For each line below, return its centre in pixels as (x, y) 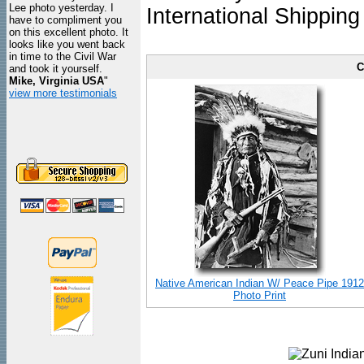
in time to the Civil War (63, 56)
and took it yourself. (56, 69)
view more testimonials (63, 93)
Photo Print (260, 295)
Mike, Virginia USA (56, 81)
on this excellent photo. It (69, 32)
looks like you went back (67, 44)
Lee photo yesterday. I (61, 8)
